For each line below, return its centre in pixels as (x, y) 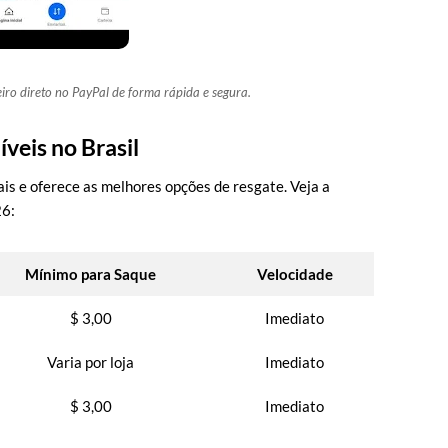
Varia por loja (90, 362)
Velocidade (294, 274)
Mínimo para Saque (90, 274)
